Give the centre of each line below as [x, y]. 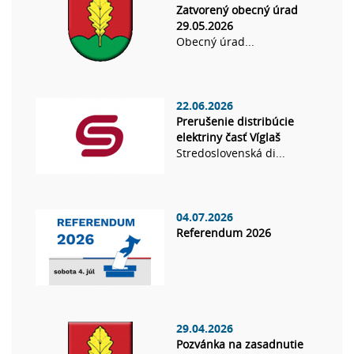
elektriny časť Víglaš [228, 137]
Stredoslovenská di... [231, 153]
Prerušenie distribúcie [235, 122]
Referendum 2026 [224, 233]
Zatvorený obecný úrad [237, 10]
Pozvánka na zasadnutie [240, 345]
